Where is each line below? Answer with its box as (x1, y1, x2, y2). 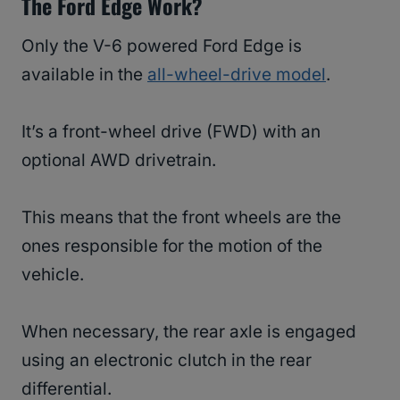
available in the (21, 64, 147, 86)
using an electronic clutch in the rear (21, 350, 312, 371)
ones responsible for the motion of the (21, 236, 322, 257)
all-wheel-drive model (147, 64, 326, 86)
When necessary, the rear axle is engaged (21, 321, 356, 343)
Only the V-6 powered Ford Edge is (21, 36, 302, 57)
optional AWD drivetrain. (21, 150, 221, 171)
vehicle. (21, 264, 88, 286)
